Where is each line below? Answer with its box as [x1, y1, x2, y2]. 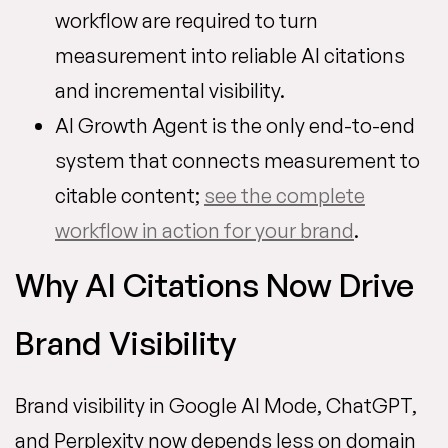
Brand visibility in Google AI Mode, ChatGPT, [15, 393, 417, 418]
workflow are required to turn [55, 8, 318, 33]
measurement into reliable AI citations [55, 43, 405, 68]
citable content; [55, 183, 204, 208]
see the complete [204, 183, 365, 208]
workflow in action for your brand [55, 218, 354, 243]
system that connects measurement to [55, 148, 420, 173]
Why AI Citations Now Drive [15, 265, 414, 305]
